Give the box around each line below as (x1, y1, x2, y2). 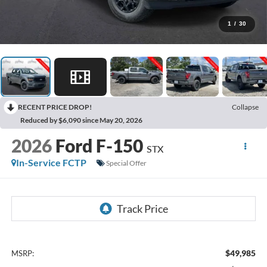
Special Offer (105, 158, 147, 167)
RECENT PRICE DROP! (18, 103, 92, 112)
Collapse (232, 103, 259, 112)
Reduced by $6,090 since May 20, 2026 (20, 116, 142, 125)
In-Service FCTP (15, 157, 86, 169)
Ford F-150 (55, 135, 143, 157)
